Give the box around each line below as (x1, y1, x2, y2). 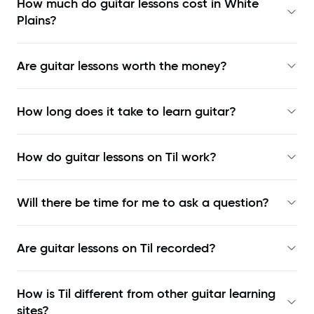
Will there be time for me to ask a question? (17, 195, 269, 211)
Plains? (17, 13, 57, 29)
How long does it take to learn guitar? (17, 104, 236, 120)
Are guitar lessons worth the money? (17, 58, 227, 74)
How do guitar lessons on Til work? (17, 149, 217, 165)
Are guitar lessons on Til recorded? (17, 240, 216, 257)
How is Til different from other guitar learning (17, 286, 275, 302)
